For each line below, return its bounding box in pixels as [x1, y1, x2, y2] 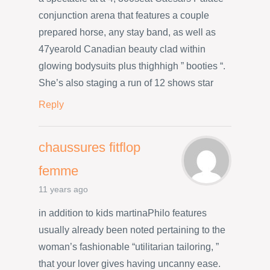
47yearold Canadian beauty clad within [39, 44, 206, 55]
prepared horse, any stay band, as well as [39, 27, 216, 38]
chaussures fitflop [39, 139, 140, 155]
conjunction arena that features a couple [39, 10, 209, 21]
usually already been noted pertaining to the [39, 225, 225, 236]
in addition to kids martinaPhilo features [39, 208, 207, 219]
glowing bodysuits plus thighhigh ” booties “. [39, 61, 225, 72]
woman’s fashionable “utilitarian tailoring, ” [39, 242, 219, 253]
